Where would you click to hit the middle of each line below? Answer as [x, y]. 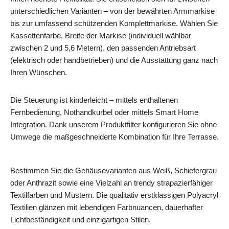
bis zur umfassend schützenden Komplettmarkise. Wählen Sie [114, 23]
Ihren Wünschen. [39, 72]
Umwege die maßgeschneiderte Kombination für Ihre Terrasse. [114, 136]
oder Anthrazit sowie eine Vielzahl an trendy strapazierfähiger [111, 182]
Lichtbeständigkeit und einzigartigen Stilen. [81, 219]
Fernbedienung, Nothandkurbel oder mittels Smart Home [104, 112]
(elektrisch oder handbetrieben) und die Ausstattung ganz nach [114, 60]
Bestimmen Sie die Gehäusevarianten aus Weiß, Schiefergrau [113, 170]
